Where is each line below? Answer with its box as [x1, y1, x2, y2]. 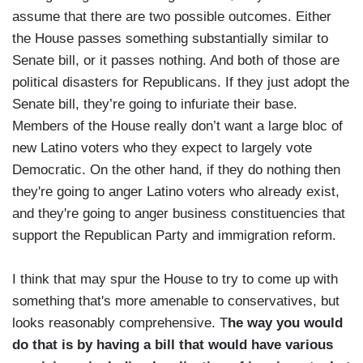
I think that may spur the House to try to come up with [12, 271, 338, 288]
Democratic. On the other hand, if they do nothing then [12, 162, 340, 178]
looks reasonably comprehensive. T [12, 315, 228, 331]
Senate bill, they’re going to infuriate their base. [12, 96, 297, 113]
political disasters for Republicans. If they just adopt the [12, 75, 349, 91]
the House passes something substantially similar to [12, 31, 328, 47]
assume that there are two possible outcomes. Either [12, 9, 331, 25]
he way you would [228, 315, 343, 331]
